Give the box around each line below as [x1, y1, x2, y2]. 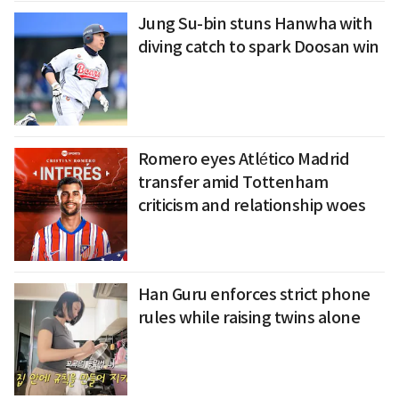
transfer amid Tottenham [137, 171, 329, 192]
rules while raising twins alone [137, 306, 361, 328]
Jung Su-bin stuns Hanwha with [137, 13, 373, 35]
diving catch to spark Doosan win [137, 37, 379, 58]
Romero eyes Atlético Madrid [137, 148, 350, 169]
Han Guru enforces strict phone [137, 283, 370, 305]
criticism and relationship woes [137, 194, 366, 216]
